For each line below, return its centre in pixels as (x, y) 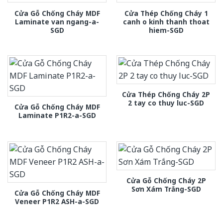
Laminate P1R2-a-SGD (57, 115)
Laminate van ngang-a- (57, 21)
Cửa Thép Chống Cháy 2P (166, 94)
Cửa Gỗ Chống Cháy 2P (166, 181)
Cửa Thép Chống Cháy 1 (166, 13)
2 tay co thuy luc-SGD (166, 103)
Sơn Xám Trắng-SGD (166, 189)
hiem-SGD (166, 30)
